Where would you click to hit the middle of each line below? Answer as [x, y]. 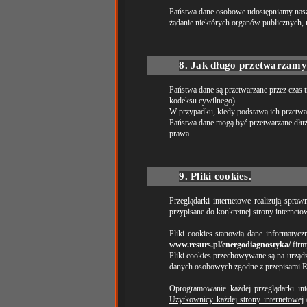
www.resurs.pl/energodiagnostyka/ [230, 245]
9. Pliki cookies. [215, 176]
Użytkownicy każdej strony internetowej [236, 299]
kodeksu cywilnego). [203, 101]
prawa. [180, 134]
